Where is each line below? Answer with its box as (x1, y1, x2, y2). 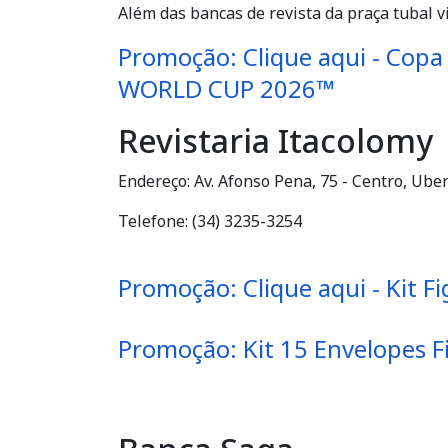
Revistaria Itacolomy (118, 119, 433, 162)
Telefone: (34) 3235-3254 (118, 210, 302, 232)
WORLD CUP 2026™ (118, 72, 335, 105)
